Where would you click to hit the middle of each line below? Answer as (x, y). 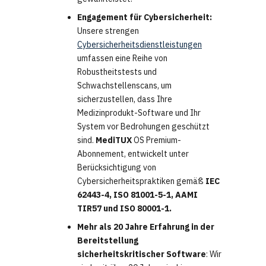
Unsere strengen (108, 31)
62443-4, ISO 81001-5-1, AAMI (137, 195)
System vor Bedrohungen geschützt (143, 127)
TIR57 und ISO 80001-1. (124, 209)
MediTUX (114, 140)
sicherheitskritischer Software (142, 254)
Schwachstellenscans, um (124, 86)
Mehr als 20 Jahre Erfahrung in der (146, 227)
